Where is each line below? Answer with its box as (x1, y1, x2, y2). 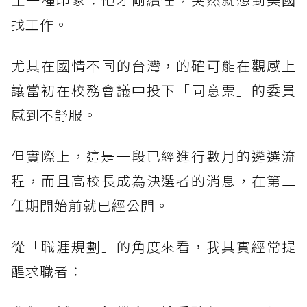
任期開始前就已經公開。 (11, 195, 169, 216)
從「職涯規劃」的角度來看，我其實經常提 (11, 236, 296, 257)
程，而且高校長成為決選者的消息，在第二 (11, 171, 296, 191)
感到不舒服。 (11, 105, 97, 125)
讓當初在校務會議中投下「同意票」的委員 (11, 80, 296, 101)
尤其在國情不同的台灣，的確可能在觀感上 (11, 56, 296, 76)
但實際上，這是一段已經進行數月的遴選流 (11, 146, 296, 167)
